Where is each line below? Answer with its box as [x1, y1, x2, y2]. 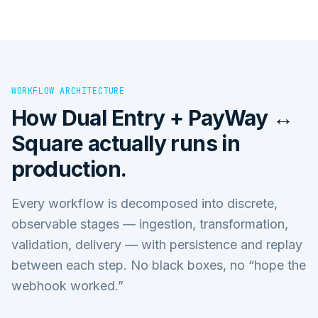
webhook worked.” [11, 278, 124, 293]
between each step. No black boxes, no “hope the [11, 257, 306, 273]
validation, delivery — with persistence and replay [11, 236, 302, 252]
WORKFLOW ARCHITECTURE [11, 84, 125, 97]
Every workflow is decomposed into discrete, [11, 195, 278, 211]
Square [11, 130, 84, 156]
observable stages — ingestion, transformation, [11, 216, 288, 231]
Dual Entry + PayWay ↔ [61, 104, 294, 131]
